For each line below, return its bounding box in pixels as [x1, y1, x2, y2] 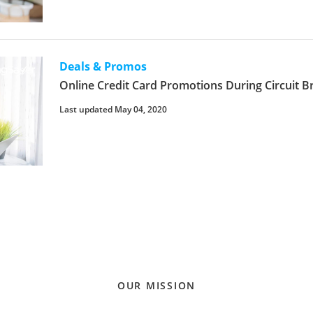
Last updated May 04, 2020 [59, 103, 168, 115]
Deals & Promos [59, 58, 147, 74]
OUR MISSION [117, 278, 196, 292]
